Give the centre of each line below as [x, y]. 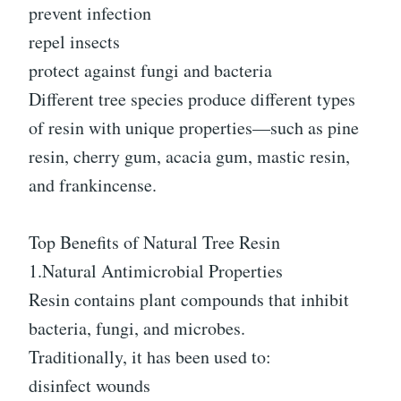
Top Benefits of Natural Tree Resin [154, 243]
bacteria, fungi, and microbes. [137, 328]
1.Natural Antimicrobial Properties [156, 271]
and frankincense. [93, 185]
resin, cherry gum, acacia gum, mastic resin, [189, 157]
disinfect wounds [90, 386]
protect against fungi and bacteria [150, 71]
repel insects [74, 42]
